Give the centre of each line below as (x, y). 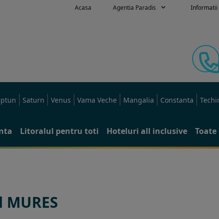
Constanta (177, 100)
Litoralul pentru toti (59, 131)
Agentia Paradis (134, 8)
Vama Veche (97, 100)
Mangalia (139, 100)
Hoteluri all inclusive (147, 131)
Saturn (33, 100)
